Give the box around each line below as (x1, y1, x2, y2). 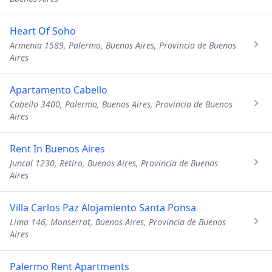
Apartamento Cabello (10, 83, 107, 97)
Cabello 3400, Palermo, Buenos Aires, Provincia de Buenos (10, 98, 233, 110)
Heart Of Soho (10, 24, 76, 38)
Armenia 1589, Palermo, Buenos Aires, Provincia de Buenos (10, 39, 236, 51)
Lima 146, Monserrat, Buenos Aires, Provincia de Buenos (10, 216, 226, 228)
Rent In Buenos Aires (10, 142, 105, 155)
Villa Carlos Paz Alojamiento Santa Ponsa (10, 201, 196, 214)
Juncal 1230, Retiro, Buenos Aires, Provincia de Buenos (10, 157, 218, 169)
